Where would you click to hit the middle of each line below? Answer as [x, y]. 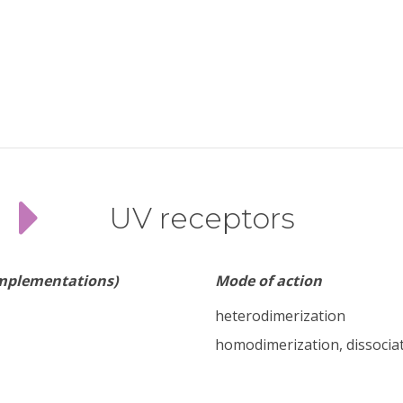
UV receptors [201, 219]
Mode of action [269, 281]
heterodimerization [280, 316]
